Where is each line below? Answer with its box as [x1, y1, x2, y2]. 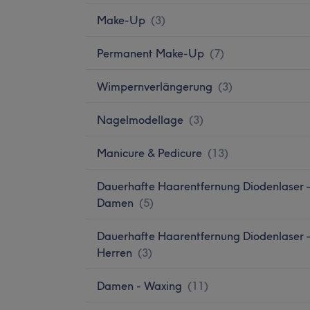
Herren [97, 245, 132, 259]
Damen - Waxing [97, 278, 182, 293]
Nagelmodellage [97, 112, 183, 127]
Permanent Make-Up [97, 46, 204, 60]
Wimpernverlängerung [97, 79, 212, 93]
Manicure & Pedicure [97, 145, 202, 160]
